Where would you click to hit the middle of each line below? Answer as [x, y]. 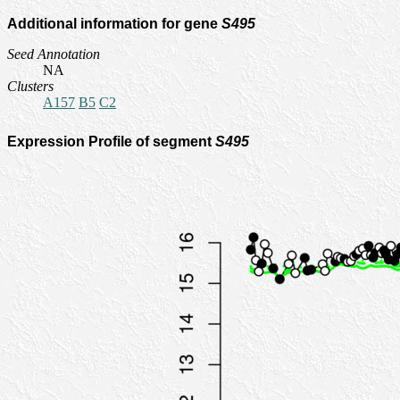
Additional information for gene [114, 24]
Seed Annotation [54, 54]
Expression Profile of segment [111, 142]
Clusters [30, 86]
